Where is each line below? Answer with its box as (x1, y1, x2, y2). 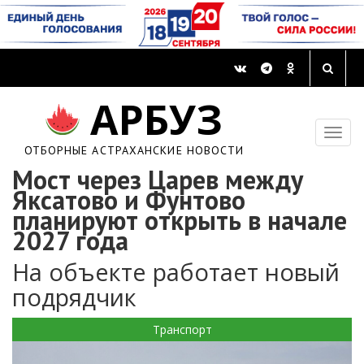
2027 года (12, 223, 128, 258)
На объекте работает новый (12, 256, 340, 288)
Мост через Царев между (12, 162, 303, 197)
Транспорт (152, 322, 212, 338)
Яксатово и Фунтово (12, 183, 245, 218)
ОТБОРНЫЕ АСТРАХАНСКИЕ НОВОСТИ (24, 143, 245, 158)
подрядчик (12, 281, 136, 314)
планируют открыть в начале (12, 203, 347, 238)
